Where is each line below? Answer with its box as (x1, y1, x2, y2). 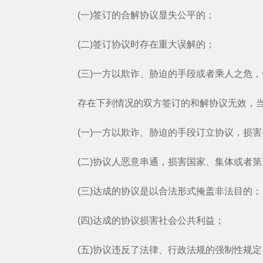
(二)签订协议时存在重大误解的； (59, 39, 215, 49)
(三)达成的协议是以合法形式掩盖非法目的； (59, 186, 262, 196)
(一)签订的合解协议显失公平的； (59, 10, 215, 20)
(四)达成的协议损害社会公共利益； (59, 215, 224, 225)
